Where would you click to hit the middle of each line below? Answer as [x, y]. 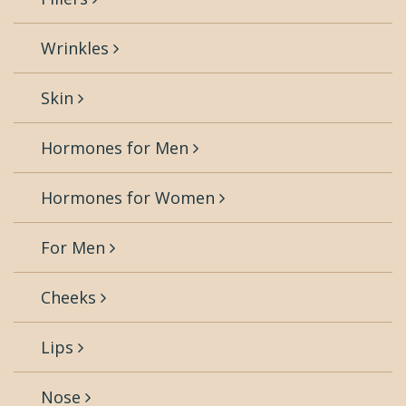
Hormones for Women [130, 198]
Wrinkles [77, 48]
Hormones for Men [117, 148]
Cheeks [71, 297]
